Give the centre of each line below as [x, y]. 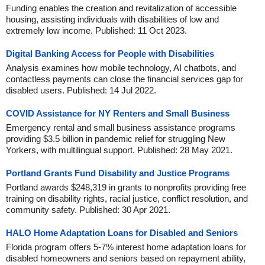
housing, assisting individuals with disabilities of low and [112, 19]
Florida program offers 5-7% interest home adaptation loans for [126, 247]
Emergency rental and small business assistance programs [121, 127]
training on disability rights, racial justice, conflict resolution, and [127, 198]
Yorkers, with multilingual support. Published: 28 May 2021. [119, 150]
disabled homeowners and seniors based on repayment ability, [126, 258]
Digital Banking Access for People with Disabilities [110, 54]
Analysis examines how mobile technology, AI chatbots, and [121, 68]
